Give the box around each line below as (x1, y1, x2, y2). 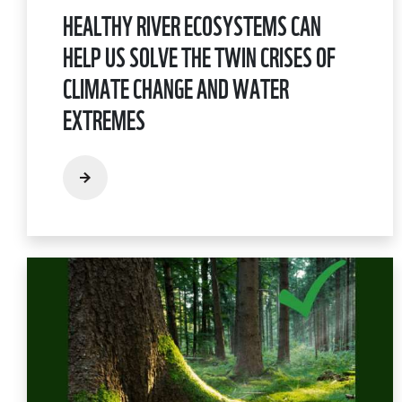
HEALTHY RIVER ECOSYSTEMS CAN (63, 3, 321, 44)
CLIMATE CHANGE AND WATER (63, 66, 289, 107)
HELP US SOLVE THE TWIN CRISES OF (63, 34, 336, 75)
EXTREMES (63, 97, 145, 138)
